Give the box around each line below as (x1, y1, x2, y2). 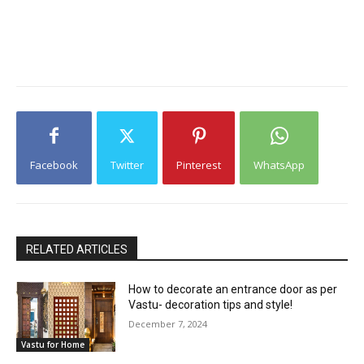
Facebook (30, 158, 78, 173)
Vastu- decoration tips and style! (128, 298, 293, 312)
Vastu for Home (21, 338, 84, 350)
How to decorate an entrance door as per (128, 283, 338, 297)
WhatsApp (253, 158, 305, 173)
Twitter (110, 158, 144, 173)
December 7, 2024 (128, 318, 208, 331)
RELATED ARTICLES (26, 243, 128, 257)
